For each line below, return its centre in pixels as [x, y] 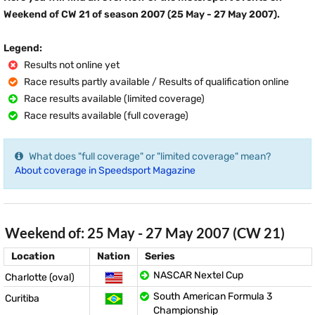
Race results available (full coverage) [105, 116]
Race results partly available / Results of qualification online [155, 82]
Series [160, 256]
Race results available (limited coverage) [113, 99]
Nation [114, 256]
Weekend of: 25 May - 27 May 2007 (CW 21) [145, 233]
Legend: [23, 48]
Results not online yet [71, 65]
